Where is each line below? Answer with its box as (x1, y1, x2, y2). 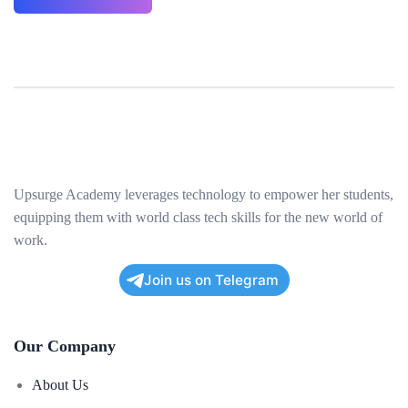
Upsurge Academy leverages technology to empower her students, (14, 187, 393, 202)
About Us (32, 377, 88, 393)
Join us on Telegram (143, 271, 279, 289)
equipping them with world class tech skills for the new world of (14, 209, 382, 225)
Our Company (14, 337, 116, 355)
